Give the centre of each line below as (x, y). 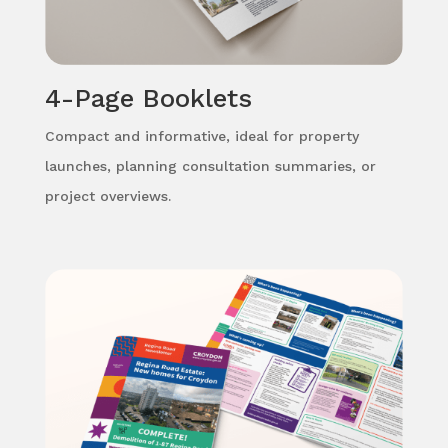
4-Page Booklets (148, 98)
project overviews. (107, 196)
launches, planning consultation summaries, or (210, 166)
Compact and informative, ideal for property (201, 136)
